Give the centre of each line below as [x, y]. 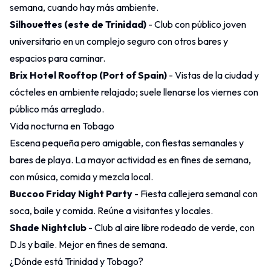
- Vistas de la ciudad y [213, 75]
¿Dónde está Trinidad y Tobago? [77, 261]
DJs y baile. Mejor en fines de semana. [89, 244]
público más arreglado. [57, 109]
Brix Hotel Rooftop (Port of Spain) [88, 75]
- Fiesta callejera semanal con [195, 193]
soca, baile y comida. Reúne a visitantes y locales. [111, 210]
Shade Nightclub [48, 227]
